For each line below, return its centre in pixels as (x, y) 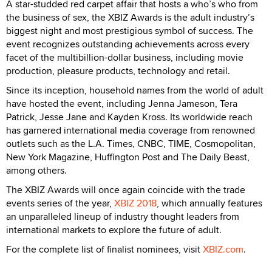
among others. (36, 170)
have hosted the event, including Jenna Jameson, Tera (122, 103)
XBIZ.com (223, 249)
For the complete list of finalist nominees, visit (104, 249)
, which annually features (209, 203)
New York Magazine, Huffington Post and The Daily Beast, (128, 157)
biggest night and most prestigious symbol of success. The (130, 30)
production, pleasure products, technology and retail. (118, 70)
